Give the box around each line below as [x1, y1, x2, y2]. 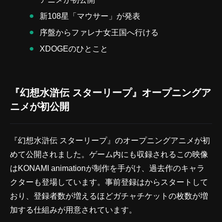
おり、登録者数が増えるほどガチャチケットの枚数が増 [10, 191, 208, 200]
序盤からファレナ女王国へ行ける [40, 28, 159, 37]
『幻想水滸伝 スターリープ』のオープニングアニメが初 [10, 136, 210, 145]
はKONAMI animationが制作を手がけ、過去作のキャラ [10, 164, 205, 172]
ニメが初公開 [10, 101, 69, 112]
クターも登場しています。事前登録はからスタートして [10, 177, 208, 186]
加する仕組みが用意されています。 [10, 205, 137, 214]
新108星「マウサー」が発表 [40, 11, 140, 20]
